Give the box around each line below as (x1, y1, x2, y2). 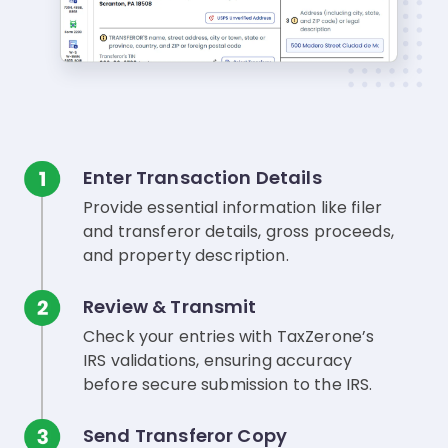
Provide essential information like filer (83, 196, 383, 220)
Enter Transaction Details (83, 165, 322, 191)
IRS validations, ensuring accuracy (83, 349, 353, 373)
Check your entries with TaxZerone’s (83, 325, 375, 349)
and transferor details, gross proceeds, (83, 220, 394, 244)
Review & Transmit (83, 294, 257, 320)
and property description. (83, 244, 289, 268)
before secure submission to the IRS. (83, 373, 373, 397)
